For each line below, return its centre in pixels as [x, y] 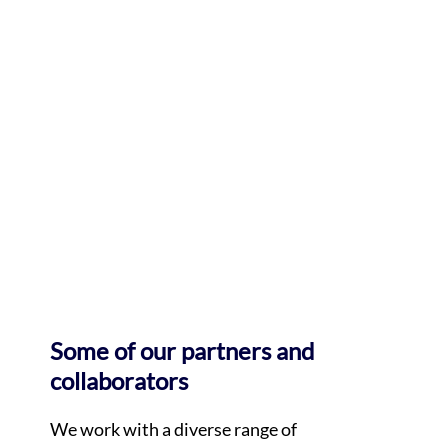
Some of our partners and [181, 350]
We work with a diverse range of [173, 429]
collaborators [118, 380]
